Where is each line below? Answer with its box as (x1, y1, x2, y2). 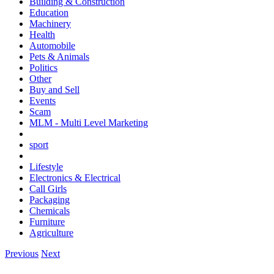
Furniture (29, 217, 65, 228)
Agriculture (29, 228, 73, 239)
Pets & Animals (29, 51, 89, 62)
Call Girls (29, 183, 67, 194)
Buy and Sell (29, 84, 80, 95)
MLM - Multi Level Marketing (29, 117, 148, 128)
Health (29, 29, 55, 40)
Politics (29, 62, 57, 73)
